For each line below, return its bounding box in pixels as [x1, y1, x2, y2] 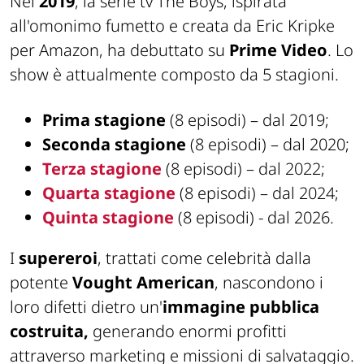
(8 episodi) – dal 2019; [166, 108, 329, 131]
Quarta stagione [42, 181, 175, 204]
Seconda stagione [42, 132, 186, 155]
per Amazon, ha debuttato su [10, 38, 229, 61]
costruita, [10, 319, 89, 342]
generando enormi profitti [89, 319, 287, 342]
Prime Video [229, 38, 327, 61]
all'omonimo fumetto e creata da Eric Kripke [10, 14, 335, 37]
